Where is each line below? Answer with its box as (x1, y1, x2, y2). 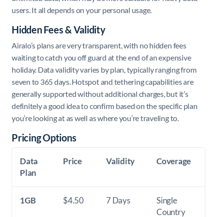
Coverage (156, 155, 191, 166)
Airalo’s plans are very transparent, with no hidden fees (12, 40, 186, 50)
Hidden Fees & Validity (12, 23, 106, 35)
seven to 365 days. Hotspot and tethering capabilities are (12, 77, 194, 86)
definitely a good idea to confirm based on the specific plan (12, 101, 198, 110)
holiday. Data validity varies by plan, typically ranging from (12, 64, 197, 74)
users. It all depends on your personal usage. (12, 5, 152, 15)
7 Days (106, 195, 130, 205)
